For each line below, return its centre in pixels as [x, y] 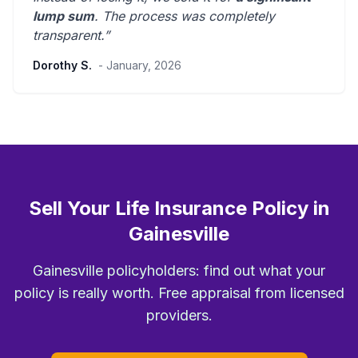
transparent [67, 36]
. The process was [151, 16]
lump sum [64, 16]
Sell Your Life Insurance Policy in [179, 209]
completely [242, 16]
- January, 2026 [140, 66]
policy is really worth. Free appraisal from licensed [179, 293]
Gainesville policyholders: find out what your [179, 271]
